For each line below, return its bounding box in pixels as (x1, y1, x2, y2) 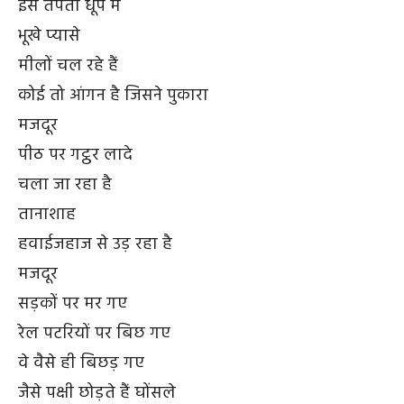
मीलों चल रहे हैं (18, 51, 118, 79)
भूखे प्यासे (18, 22, 80, 50)
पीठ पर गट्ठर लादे (18, 141, 133, 169)
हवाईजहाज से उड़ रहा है (18, 230, 172, 258)
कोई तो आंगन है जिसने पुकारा (18, 81, 208, 109)
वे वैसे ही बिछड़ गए (18, 349, 144, 377)
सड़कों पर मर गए (18, 289, 127, 317)
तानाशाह (18, 200, 76, 228)
